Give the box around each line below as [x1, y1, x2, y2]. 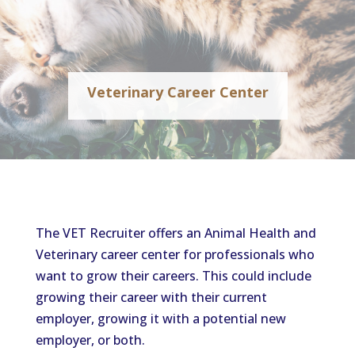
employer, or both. [35, 331, 145, 349]
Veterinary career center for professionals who [35, 246, 315, 263]
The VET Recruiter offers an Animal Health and [35, 224, 316, 242]
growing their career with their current [35, 288, 267, 306]
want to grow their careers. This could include [35, 267, 311, 284]
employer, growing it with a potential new [35, 310, 286, 327]
